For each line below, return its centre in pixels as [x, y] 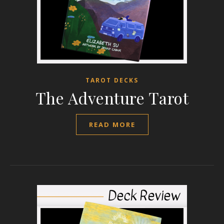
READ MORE [112, 124]
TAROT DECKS [112, 80]
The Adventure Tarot [112, 98]
